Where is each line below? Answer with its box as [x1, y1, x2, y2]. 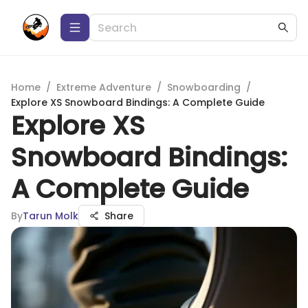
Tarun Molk [23, 209, 78, 223]
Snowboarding [167, 80, 241, 94]
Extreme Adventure [56, 80, 151, 94]
